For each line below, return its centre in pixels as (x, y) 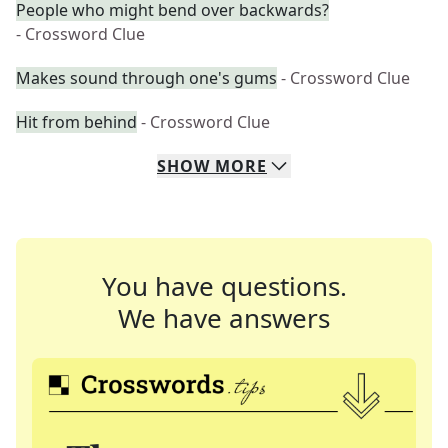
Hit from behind (76, 122)
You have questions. (224, 286)
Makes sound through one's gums (146, 78)
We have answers (224, 318)
